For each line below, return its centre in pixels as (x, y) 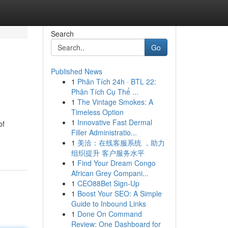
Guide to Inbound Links (108, 204)
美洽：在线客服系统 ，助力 (121, 142)
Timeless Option (97, 112)
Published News (76, 71)
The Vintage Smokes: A (115, 102)
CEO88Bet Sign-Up (108, 183)
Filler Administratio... (104, 132)
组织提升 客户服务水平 (108, 153)
